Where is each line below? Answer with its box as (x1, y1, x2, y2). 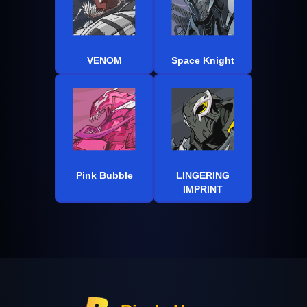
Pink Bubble (75, 170, 133, 182)
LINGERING (176, 170, 230, 182)
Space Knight (171, 55, 234, 66)
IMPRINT (183, 184, 223, 195)
